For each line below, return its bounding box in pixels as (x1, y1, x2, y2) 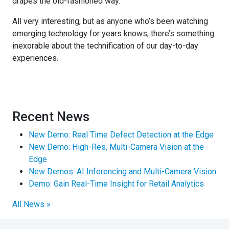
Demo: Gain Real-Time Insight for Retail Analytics (29, 178, 204, 189)
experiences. (12, 53, 58, 63)
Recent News (12, 109, 89, 124)
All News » (12, 199, 51, 209)
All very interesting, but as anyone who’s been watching (12, 16, 208, 26)
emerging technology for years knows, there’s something (12, 28, 214, 38)
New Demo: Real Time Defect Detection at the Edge (29, 129, 214, 140)
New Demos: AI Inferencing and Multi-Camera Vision (29, 166, 216, 176)
